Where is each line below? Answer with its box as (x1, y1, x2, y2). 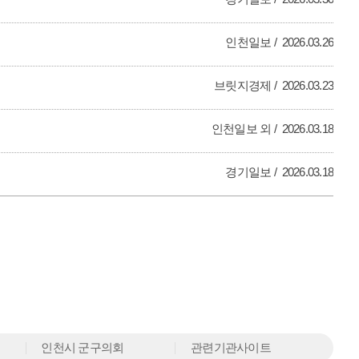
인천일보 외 (211, 121, 272, 135)
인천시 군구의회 (41, 341, 124, 355)
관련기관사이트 (191, 341, 271, 355)
